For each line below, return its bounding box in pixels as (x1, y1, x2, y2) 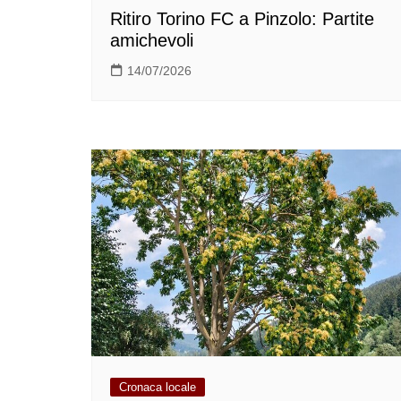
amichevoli (110, 30, 193, 50)
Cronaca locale (119, 380, 196, 394)
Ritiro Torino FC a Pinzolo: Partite (110, 8, 374, 29)
